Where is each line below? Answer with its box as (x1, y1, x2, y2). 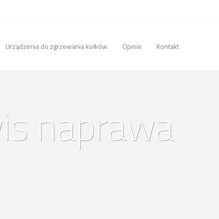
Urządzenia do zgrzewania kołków (5, 41, 108, 51)
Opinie (122, 41, 142, 51)
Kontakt (156, 41, 179, 51)
